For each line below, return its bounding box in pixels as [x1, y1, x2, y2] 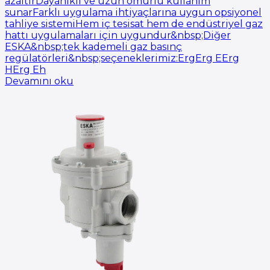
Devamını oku [5, 75, 74, 87]
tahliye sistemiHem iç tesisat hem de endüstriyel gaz [5, 17, 263, 30]
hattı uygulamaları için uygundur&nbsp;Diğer [5, 29, 231, 41]
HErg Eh [5, 63, 46, 75]
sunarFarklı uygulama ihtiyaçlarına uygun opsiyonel [5, 6, 262, 18]
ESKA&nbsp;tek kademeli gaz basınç [5, 40, 182, 52]
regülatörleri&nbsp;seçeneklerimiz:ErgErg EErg [5, 52, 239, 64]
